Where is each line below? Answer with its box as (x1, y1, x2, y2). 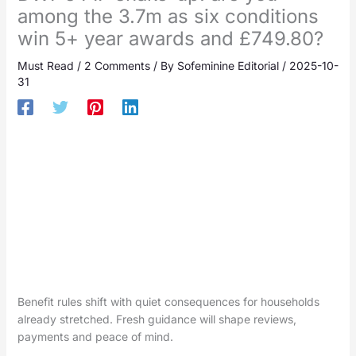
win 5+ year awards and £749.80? (17, 27, 323, 51)
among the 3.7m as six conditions (17, 5, 319, 29)
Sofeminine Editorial (176, 59, 282, 73)
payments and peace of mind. (17, 330, 173, 344)
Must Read (17, 59, 74, 73)
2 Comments (83, 59, 150, 73)
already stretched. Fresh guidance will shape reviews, (17, 312, 296, 327)
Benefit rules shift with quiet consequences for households (17, 295, 319, 309)
